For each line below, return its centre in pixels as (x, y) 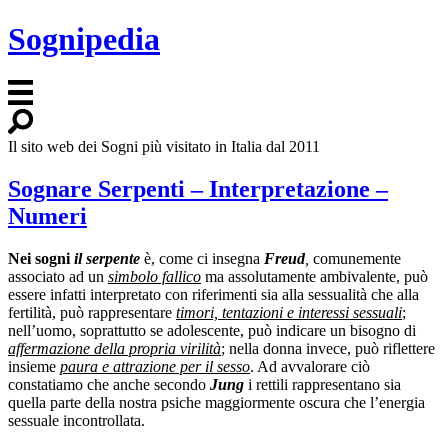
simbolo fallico (154, 276)
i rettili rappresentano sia (322, 384)
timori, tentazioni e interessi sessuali (289, 312)
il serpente (107, 258)
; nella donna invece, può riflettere (328, 348)
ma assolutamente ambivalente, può (314, 276)
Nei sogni (41, 258)
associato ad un (58, 276)
